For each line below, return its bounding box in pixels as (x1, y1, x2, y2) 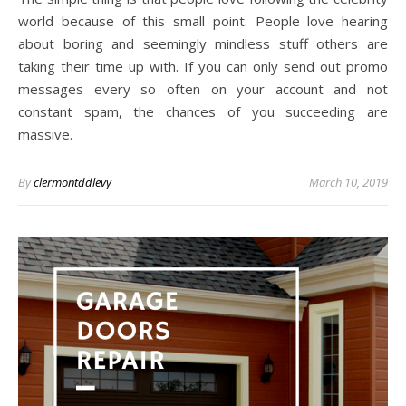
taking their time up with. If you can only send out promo (18, 57, 388, 76)
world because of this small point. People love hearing (18, 12, 388, 31)
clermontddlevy (34, 174, 111, 191)
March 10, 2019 (309, 174, 388, 191)
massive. (18, 125, 72, 144)
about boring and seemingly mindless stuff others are (18, 34, 388, 53)
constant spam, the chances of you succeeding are (18, 102, 388, 121)
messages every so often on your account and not (18, 80, 388, 99)
